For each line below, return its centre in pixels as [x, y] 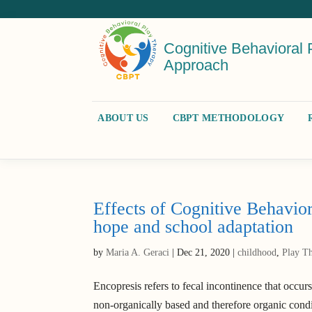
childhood [257, 253]
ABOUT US [123, 118]
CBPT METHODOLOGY [228, 118]
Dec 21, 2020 [204, 253]
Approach [196, 65]
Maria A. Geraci [138, 253]
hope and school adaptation [194, 227]
